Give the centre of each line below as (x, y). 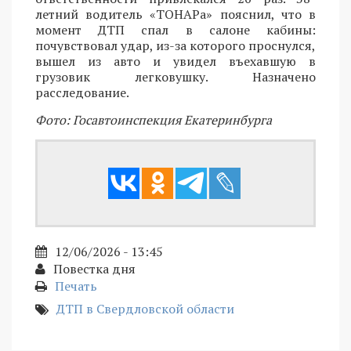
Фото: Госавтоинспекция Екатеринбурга (154, 119)
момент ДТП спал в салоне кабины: (175, 29)
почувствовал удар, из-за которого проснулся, (175, 45)
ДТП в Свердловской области (145, 308)
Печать (76, 286)
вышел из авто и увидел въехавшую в (175, 61)
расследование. (82, 92)
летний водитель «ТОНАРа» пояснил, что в (175, 14)
